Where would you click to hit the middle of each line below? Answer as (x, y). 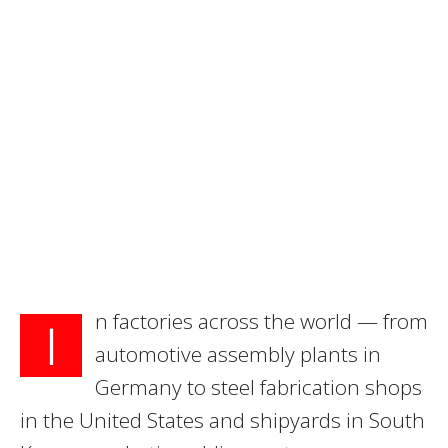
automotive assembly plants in (238, 354)
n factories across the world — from (261, 321)
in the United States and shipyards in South (222, 420)
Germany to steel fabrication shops (258, 387)
